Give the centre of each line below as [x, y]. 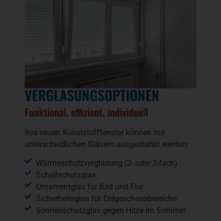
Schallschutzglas [66, 175]
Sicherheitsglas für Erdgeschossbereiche [106, 199]
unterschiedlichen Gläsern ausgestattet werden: [107, 144]
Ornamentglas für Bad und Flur [90, 187]
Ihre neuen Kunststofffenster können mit [95, 132]
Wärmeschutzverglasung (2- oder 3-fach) [107, 163]
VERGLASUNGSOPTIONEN [92, 95]
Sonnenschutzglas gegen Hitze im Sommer [111, 211]
